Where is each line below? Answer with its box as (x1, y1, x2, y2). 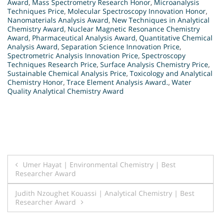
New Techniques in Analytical (112, 15, 210, 25)
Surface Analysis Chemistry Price (100, 60, 208, 70)
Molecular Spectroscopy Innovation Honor (68, 6, 206, 16)
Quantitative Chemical (139, 33, 213, 43)
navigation (7, 174, 90, 196)
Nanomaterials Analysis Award (7, 15, 109, 25)
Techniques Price (7, 6, 64, 16)
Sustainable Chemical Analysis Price (7, 69, 126, 78)
